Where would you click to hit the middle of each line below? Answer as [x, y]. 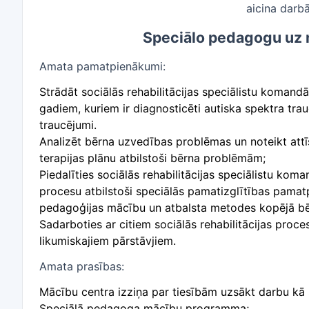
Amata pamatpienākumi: [102, 66]
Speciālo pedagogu [212, 37]
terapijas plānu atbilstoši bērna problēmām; [152, 158]
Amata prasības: [82, 266]
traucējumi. [68, 125]
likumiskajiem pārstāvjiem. [108, 241]
